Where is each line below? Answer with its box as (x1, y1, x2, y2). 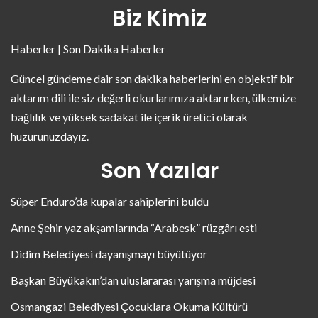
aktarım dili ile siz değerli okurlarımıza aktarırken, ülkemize (11, 91, 296, 104)
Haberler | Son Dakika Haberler (11, 42, 165, 55)
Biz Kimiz (111, 4, 207, 33)
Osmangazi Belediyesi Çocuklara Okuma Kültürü (11, 300, 248, 313)
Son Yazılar (99, 156, 219, 186)
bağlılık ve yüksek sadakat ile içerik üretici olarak (11, 110, 248, 124)
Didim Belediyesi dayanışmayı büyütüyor (11, 247, 207, 261)
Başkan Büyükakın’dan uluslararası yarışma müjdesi (11, 273, 256, 287)
